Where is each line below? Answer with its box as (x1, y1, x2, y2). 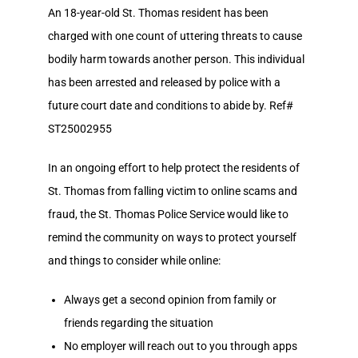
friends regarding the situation (64, 316, 213, 329)
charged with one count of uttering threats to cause (48, 29, 302, 42)
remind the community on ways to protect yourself (48, 230, 296, 244)
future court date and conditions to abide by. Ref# (48, 98, 293, 112)
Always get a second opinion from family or (64, 292, 276, 306)
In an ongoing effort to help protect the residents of (48, 161, 300, 174)
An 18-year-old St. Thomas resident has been (48, 6, 268, 19)
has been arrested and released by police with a (48, 75, 280, 89)
